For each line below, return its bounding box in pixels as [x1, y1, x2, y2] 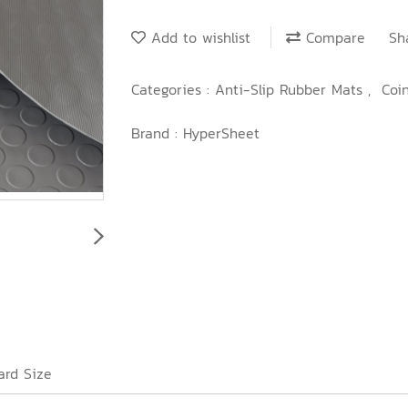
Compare [301, 26, 365, 49]
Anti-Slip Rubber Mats [215, 77, 368, 100]
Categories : [131, 77, 215, 100]
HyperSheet [183, 121, 260, 144]
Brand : [131, 121, 183, 144]
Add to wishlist [146, 26, 250, 49]
